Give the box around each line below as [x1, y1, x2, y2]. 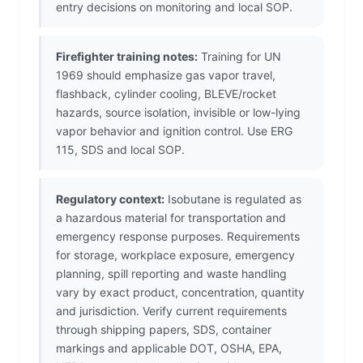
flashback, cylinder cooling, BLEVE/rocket [56, 87, 276, 101]
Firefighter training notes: [56, 49, 198, 64]
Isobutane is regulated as [164, 192, 301, 207]
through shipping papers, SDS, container [56, 322, 271, 337]
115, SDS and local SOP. [56, 143, 185, 157]
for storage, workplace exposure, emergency [56, 248, 295, 263]
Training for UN [198, 49, 281, 64]
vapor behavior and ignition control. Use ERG [56, 124, 293, 139]
